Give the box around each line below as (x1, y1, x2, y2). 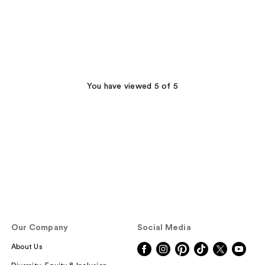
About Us (11, 243, 43, 251)
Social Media (137, 224, 191, 232)
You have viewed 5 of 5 (86, 82, 179, 91)
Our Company (11, 224, 69, 232)
